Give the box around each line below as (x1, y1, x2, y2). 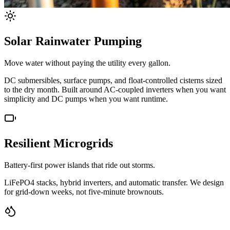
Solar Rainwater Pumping (4, 34, 142, 48)
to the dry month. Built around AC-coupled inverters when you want (4, 85, 226, 94)
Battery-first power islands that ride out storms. (4, 160, 155, 169)
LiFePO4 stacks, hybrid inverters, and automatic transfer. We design (4, 178, 224, 187)
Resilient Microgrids (4, 136, 113, 150)
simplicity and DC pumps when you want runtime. (4, 94, 168, 103)
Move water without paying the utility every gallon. (4, 58, 170, 67)
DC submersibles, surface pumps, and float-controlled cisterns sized (4, 75, 222, 85)
